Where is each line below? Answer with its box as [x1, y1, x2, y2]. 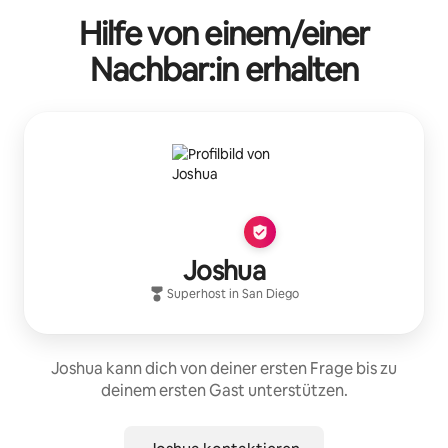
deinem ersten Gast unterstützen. [100, 379, 348, 401]
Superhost [167, 285, 226, 302]
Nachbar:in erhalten [90, 48, 358, 90]
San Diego [242, 285, 299, 302]
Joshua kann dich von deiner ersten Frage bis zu [51, 357, 397, 379]
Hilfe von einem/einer [79, 12, 369, 54]
